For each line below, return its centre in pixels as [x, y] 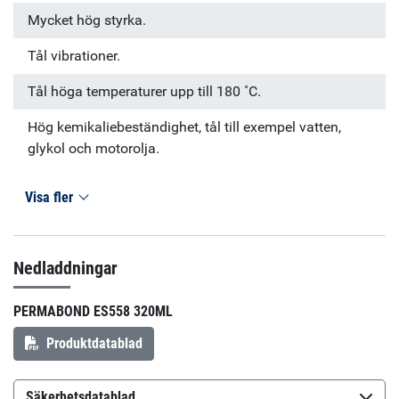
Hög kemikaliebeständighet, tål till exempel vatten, [184, 127]
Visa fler [51, 198]
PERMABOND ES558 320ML [93, 311]
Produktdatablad [94, 343]
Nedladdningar [65, 268]
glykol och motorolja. [94, 149]
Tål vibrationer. [74, 56]
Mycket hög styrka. [87, 20]
